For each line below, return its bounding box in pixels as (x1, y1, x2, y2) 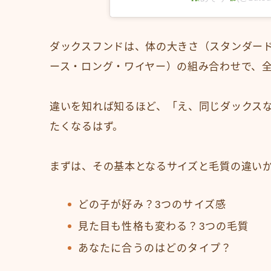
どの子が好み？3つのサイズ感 (77, 198, 227, 211)
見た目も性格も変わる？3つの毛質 (77, 220, 249, 232)
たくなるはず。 (50, 120, 123, 132)
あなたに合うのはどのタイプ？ (77, 242, 232, 254)
